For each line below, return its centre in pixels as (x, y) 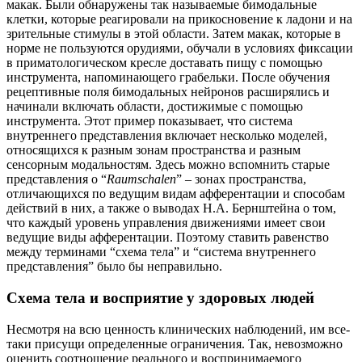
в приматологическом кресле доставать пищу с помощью (164, 63)
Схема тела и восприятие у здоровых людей (160, 298)
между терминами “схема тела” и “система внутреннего (161, 252)
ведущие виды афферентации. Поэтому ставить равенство (168, 238)
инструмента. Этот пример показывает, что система (149, 121)
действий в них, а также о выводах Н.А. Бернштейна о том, (171, 208)
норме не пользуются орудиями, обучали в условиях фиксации (180, 48)
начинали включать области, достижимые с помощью (155, 107)
